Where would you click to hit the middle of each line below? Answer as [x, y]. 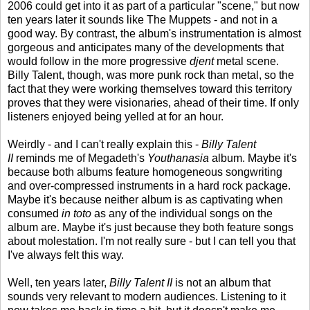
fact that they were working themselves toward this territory [150, 89]
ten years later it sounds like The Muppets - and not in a [143, 19]
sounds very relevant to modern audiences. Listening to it [147, 296]
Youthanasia [178, 158]
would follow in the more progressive [99, 61]
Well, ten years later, [58, 282]
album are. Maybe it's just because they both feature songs [151, 227]
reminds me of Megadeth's [80, 158]
